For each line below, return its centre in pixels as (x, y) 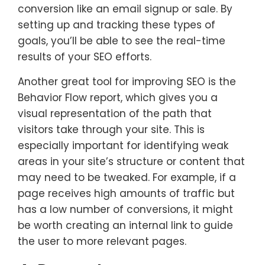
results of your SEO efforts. (85, 56)
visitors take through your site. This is (111, 129)
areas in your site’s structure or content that (131, 161)
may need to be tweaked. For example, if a (127, 177)
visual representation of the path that (115, 113)
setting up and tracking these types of (117, 25)
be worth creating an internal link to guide (125, 225)
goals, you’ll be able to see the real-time (122, 41)
